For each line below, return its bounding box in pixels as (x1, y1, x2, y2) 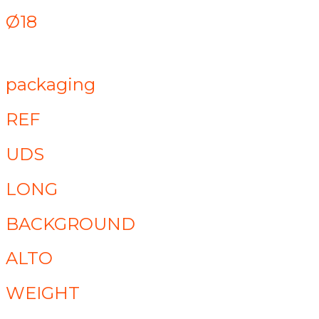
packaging (6, 73, 95, 95)
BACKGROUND (6, 213, 135, 234)
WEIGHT (6, 283, 80, 304)
